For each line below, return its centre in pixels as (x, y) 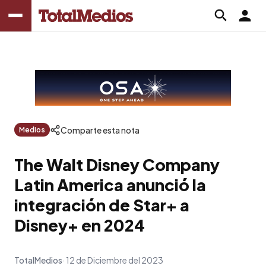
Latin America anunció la (110, 184)
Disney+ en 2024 (80, 225)
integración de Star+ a (102, 205)
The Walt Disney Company (117, 164)
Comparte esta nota (100, 130)
